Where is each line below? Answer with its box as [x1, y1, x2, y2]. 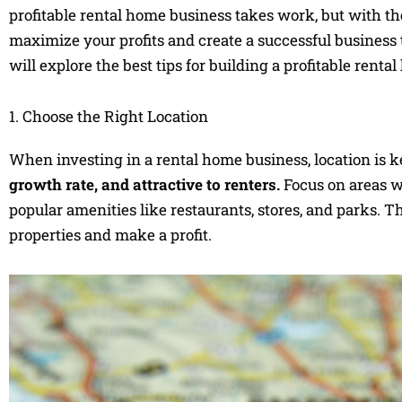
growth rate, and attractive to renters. [9, 174, 280, 196]
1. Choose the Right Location [9, 106, 208, 127]
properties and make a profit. [9, 224, 212, 246]
